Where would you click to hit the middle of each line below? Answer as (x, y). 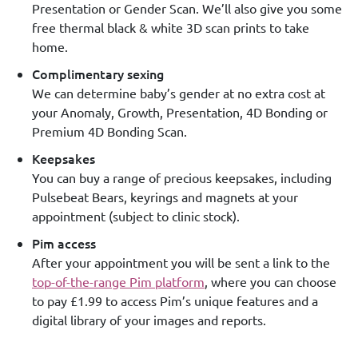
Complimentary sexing (98, 73)
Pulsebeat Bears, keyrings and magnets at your (165, 196)
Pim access (64, 243)
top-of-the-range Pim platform (118, 281)
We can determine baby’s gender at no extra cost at (179, 92)
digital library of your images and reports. (151, 319)
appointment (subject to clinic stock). (136, 215)
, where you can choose (270, 281)
